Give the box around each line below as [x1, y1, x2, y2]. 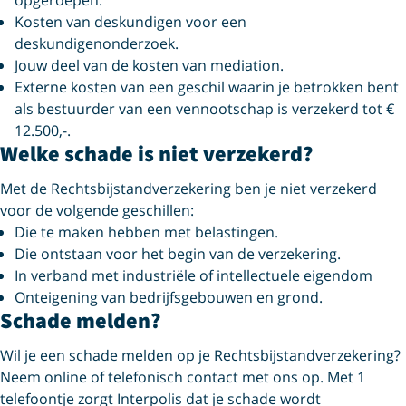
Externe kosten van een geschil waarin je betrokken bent [14, 77, 399, 97]
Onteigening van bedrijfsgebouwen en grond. [14, 287, 323, 307]
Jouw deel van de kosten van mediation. [14, 55, 284, 75]
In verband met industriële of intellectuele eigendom [14, 266, 372, 285]
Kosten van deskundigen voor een [14, 12, 246, 32]
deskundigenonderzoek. [14, 34, 179, 53]
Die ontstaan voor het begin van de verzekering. [14, 244, 341, 264]
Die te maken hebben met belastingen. [14, 222, 278, 242]
